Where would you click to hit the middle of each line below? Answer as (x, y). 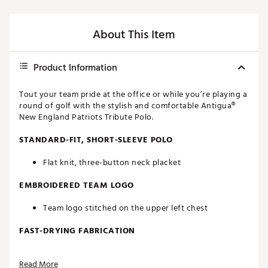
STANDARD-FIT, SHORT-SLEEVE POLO (96, 140)
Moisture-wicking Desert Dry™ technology (125, 254)
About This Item (134, 35)
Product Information (75, 68)
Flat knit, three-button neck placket (112, 163)
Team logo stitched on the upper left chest (125, 208)
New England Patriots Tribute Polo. (86, 117)
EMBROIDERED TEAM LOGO (77, 185)
